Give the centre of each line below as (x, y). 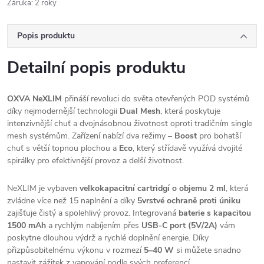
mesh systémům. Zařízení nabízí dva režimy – (91, 136)
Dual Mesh (140, 111)
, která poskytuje (190, 111)
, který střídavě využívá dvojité (187, 148)
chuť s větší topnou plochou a (63, 148)
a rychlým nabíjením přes (94, 225)
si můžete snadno (207, 250)
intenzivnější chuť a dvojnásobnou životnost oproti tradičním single (130, 123)
